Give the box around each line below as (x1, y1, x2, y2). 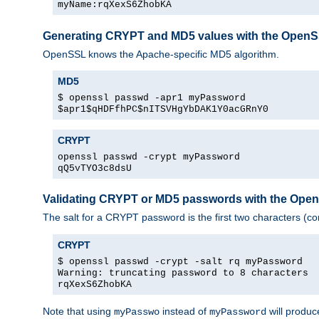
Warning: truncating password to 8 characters (58, 267, 308, 278)
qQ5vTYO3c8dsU (58, 162, 132, 174)
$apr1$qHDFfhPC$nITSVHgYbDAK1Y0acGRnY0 (58, 103, 268, 115)
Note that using (43, 305, 114, 317)
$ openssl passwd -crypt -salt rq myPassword (58, 256, 303, 267)
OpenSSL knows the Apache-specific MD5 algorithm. (43, 48, 279, 60)
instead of (159, 305, 209, 317)
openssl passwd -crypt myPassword (58, 151, 240, 162)
